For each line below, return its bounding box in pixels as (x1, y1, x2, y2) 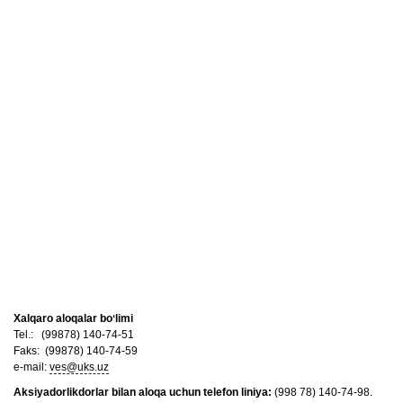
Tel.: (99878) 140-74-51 (13, 328, 134, 341)
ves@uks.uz (49, 361, 109, 373)
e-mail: (13, 361, 49, 373)
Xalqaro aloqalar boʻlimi (13, 312, 133, 325)
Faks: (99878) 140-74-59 (13, 345, 138, 357)
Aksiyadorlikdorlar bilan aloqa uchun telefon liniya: (13, 386, 272, 399)
